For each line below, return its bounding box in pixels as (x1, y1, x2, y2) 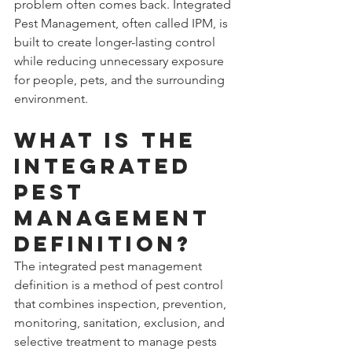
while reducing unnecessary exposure (14, 53, 227, 68)
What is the (14, 126, 206, 153)
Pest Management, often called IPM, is (14, 15, 231, 31)
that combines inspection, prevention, (14, 295, 229, 311)
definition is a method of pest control (14, 277, 226, 292)
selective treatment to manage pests (14, 333, 220, 349)
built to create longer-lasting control (14, 34, 218, 49)
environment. (14, 90, 88, 106)
